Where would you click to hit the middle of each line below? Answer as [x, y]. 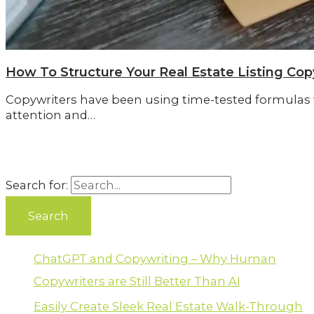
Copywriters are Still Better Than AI [137, 281]
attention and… [50, 115]
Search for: [37, 185]
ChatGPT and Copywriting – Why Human [155, 258]
